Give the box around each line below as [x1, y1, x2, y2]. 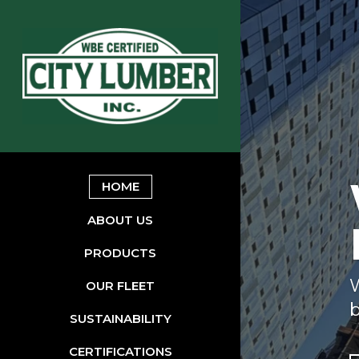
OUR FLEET [86, 278, 155, 294]
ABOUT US [87, 212, 153, 228]
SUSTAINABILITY [69, 311, 171, 327]
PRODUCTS [84, 245, 156, 261]
